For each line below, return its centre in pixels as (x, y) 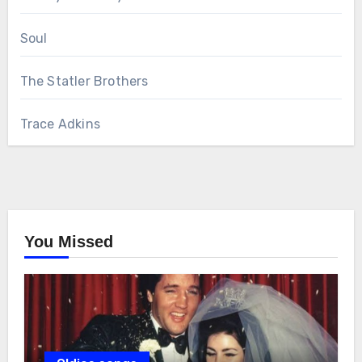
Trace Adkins (60, 124)
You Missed (68, 242)
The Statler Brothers (84, 82)
